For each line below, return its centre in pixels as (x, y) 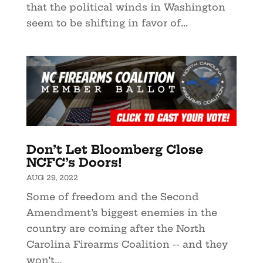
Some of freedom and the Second (112, 196)
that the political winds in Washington (126, 7)
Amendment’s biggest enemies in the (122, 212)
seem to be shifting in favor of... (107, 23)
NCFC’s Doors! (74, 162)
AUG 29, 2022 (52, 177)
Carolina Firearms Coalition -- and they (127, 244)
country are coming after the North (115, 228)
